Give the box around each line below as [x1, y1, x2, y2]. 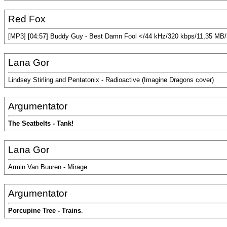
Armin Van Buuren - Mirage [8, 163, 87, 171]
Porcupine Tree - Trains [8, 207, 81, 215]
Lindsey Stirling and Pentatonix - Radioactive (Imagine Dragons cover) [8, 76, 214, 84]
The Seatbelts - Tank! [8, 120, 73, 128]
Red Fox [8, 14, 46, 24]
